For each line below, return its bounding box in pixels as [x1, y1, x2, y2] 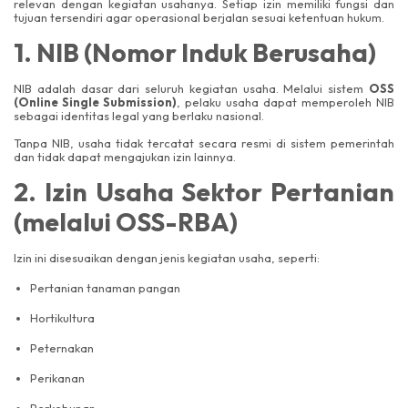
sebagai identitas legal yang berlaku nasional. [14, 108, 264, 124]
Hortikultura [30, 311, 95, 326]
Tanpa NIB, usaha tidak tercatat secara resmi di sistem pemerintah [14, 135, 394, 150]
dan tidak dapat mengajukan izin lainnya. [14, 148, 236, 164]
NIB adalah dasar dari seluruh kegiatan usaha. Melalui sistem [14, 81, 369, 97]
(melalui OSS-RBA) [14, 206, 238, 239]
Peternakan [30, 341, 94, 356]
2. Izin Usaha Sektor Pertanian [14, 176, 394, 209]
